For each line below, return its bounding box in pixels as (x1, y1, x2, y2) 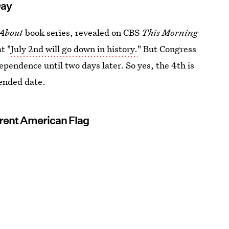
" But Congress (138, 43, 197, 55)
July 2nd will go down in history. (11, 43, 138, 55)
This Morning (142, 27, 198, 38)
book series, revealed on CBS (23, 27, 142, 38)
